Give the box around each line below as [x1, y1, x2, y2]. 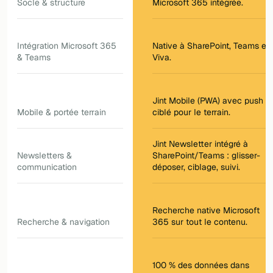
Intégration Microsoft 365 [17, 40, 116, 52]
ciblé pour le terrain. [152, 107, 230, 118]
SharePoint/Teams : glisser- [152, 150, 260, 161]
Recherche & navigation [17, 216, 110, 228]
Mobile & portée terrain [17, 107, 106, 118]
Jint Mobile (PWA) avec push [152, 95, 263, 107]
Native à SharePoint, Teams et [152, 40, 269, 52]
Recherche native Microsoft [152, 205, 260, 216]
